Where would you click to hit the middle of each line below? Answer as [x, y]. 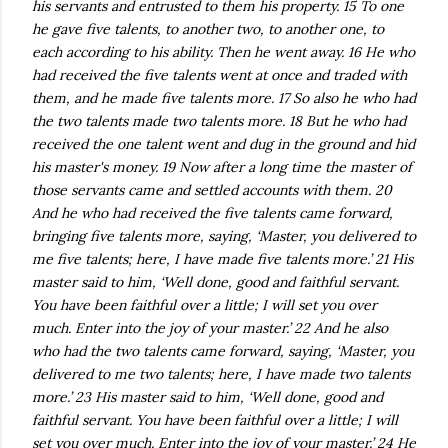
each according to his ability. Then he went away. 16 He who [223, 52]
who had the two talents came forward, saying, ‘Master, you [223, 351]
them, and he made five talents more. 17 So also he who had [224, 98]
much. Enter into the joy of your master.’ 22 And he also [210, 328]
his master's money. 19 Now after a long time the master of [222, 167]
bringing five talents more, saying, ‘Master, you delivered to [224, 236]
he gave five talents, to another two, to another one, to [208, 29]
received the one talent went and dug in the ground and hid [223, 144]
